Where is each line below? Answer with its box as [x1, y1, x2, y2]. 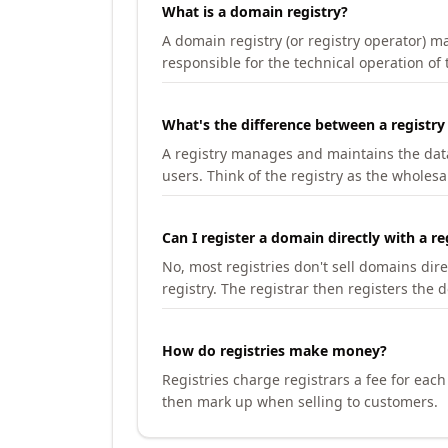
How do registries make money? [162, 341, 387, 360]
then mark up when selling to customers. [162, 392, 438, 411]
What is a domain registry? [162, 2, 348, 21]
